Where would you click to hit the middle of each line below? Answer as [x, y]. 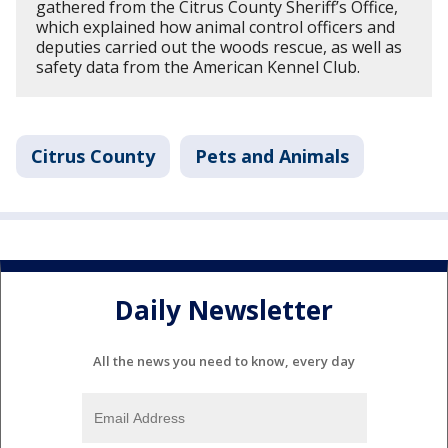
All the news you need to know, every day [224, 360]
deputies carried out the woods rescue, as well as [219, 47]
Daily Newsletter [224, 309]
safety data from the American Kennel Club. [198, 67]
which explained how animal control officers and [215, 27]
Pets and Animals [272, 156]
